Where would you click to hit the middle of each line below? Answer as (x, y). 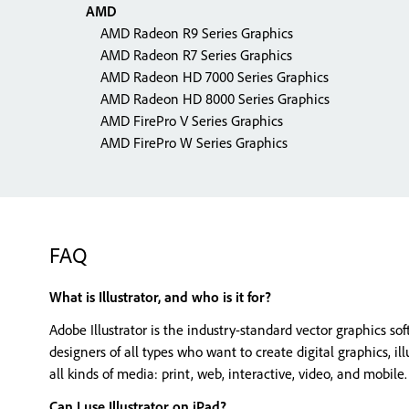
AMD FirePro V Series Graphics (184, 121)
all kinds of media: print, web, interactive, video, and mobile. (228, 373)
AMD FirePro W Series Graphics (187, 142)
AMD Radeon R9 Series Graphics (189, 33)
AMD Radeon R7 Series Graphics (189, 55)
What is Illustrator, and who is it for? (160, 297)
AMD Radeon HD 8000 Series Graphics (208, 99)
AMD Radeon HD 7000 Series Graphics (207, 77)
